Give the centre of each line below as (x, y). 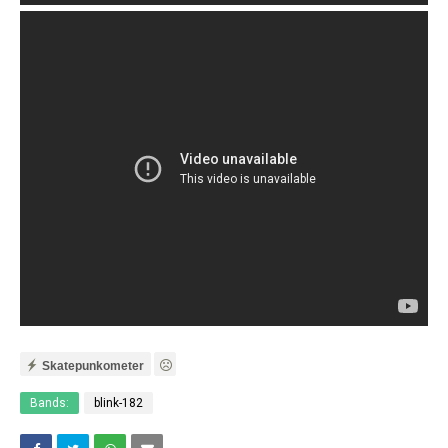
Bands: (49, 403)
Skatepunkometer (93, 365)
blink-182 (118, 403)
